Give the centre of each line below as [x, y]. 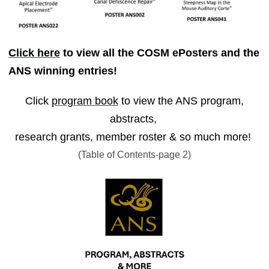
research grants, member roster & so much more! [134, 137]
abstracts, [134, 119]
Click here [34, 53]
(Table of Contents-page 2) [134, 155]
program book [85, 101]
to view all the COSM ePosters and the [160, 53]
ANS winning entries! [66, 71]
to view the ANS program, [181, 101]
